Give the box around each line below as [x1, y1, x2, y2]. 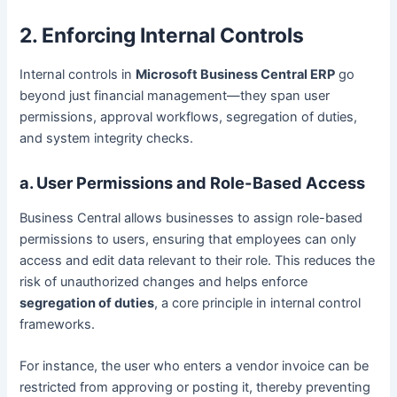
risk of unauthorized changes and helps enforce [19, 273, 308, 290]
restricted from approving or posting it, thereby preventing [19, 378, 371, 395]
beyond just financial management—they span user [19, 87, 331, 104]
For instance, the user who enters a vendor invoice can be [19, 357, 370, 374]
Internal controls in [19, 66, 136, 82]
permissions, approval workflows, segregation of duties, [19, 108, 358, 125]
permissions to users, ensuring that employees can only [19, 230, 357, 247]
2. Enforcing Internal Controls [19, 22, 305, 48]
